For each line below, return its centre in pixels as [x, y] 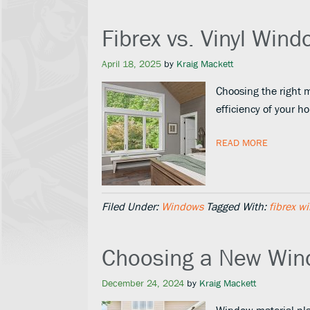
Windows [182, 206]
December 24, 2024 [143, 283]
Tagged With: [238, 206]
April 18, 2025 [131, 64]
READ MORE [242, 143]
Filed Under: [131, 206]
